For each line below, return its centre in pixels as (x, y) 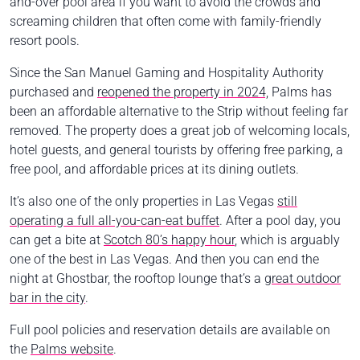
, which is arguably (287, 239)
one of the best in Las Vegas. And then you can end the (164, 259)
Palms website (72, 349)
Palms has (300, 92)
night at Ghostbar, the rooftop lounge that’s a (137, 278)
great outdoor (303, 278)
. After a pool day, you (280, 220)
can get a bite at (57, 239)
